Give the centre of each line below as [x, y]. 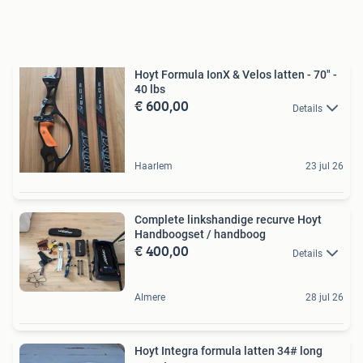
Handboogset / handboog [200, 235]
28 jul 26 [325, 297]
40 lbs [150, 90]
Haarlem [154, 167]
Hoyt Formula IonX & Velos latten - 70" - [236, 75]
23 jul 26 [325, 167]
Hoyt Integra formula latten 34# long [228, 350]
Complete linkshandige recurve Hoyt [228, 220]
